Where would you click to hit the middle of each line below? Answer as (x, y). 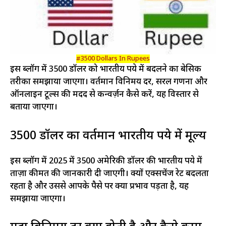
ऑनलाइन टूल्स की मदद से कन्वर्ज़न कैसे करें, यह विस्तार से (104, 95)
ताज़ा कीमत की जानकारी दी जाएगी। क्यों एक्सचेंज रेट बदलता (109, 174)
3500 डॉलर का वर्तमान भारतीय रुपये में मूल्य (108, 136)
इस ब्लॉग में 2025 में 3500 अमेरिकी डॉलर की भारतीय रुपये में (106, 161)
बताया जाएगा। (34, 108)
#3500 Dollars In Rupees (113, 59)
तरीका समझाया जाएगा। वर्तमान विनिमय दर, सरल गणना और (109, 82)
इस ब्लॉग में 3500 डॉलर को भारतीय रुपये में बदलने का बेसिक (106, 70)
